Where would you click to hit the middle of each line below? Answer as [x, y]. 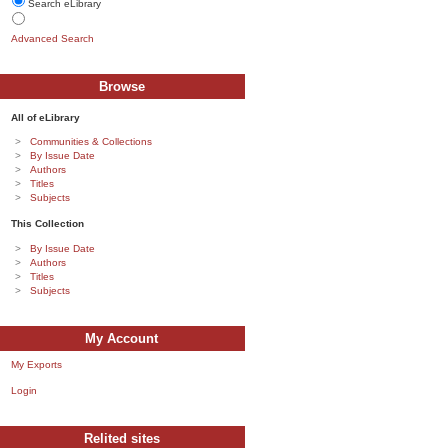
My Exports [36, 364]
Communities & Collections [91, 142]
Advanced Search [52, 38]
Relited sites [121, 438]
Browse [121, 86]
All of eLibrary [45, 118]
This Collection [47, 224]
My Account [122, 338]
